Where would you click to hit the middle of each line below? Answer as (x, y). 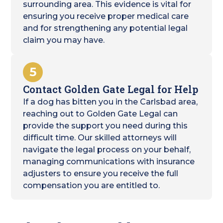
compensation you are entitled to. (92, 185)
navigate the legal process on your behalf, (107, 150)
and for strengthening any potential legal (106, 28)
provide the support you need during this (106, 126)
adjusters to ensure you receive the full (101, 173)
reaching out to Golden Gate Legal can (101, 114)
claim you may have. (64, 40)
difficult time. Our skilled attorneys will (100, 138)
